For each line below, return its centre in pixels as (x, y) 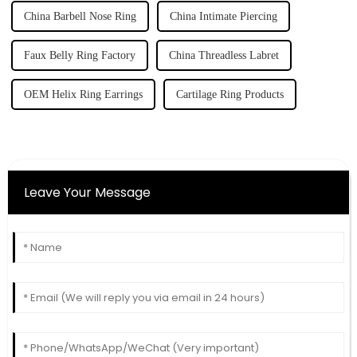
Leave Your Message (87, 192)
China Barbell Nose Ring (80, 16)
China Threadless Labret (224, 55)
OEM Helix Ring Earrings (83, 94)
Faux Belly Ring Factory (79, 55)
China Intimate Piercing (223, 16)
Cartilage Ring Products (229, 94)
